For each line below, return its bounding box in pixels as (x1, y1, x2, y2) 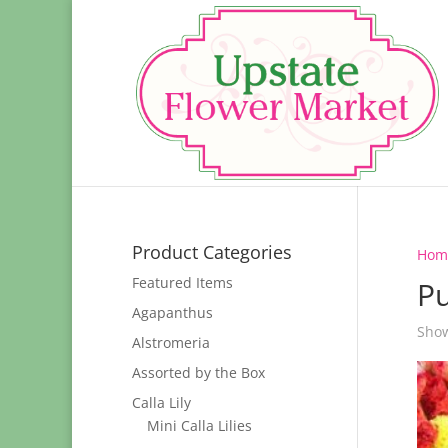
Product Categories (132, 240, 292, 264)
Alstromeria (132, 333, 210, 352)
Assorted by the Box (132, 363, 265, 382)
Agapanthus (132, 303, 213, 322)
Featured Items (132, 273, 233, 292)
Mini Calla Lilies (147, 416, 252, 435)
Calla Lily (132, 393, 191, 412)
